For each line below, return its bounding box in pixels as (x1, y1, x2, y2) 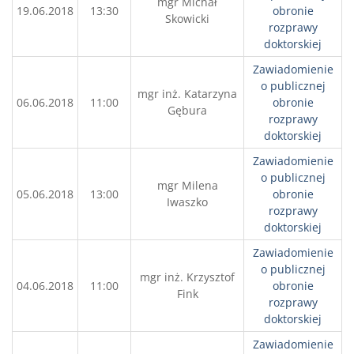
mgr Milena (156, 178, 218, 193)
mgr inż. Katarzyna (137, 86, 237, 101)
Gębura (168, 103, 207, 118)
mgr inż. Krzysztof (140, 269, 235, 284)
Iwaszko (167, 194, 208, 209)
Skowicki (165, 11, 209, 26)
